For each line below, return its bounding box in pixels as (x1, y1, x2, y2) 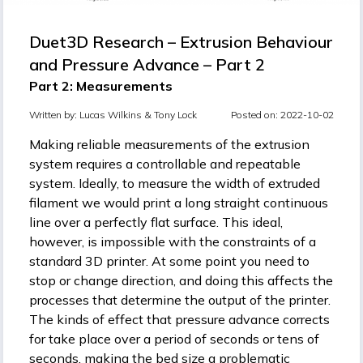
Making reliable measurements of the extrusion (29, 136, 310, 153)
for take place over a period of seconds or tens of (29, 331, 319, 348)
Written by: (29, 109, 79, 122)
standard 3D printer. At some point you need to (29, 253, 310, 270)
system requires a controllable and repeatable (29, 156, 301, 173)
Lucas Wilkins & (79, 109, 154, 122)
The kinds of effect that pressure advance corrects (29, 311, 330, 328)
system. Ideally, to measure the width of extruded (29, 175, 320, 192)
